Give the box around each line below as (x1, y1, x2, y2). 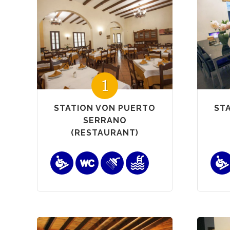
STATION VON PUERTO (54, 103, 156, 113)
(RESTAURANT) (71, 127, 139, 138)
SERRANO (83, 115, 127, 125)
